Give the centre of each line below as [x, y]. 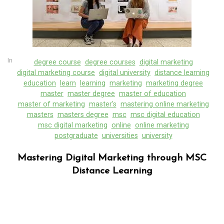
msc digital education [165, 114]
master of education [152, 93]
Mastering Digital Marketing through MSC [112, 158]
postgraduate [76, 135]
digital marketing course [56, 72]
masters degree [83, 114]
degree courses [110, 62]
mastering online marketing [164, 104]
